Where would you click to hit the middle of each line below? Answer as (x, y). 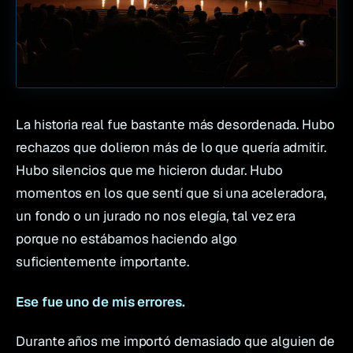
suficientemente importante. (102, 262)
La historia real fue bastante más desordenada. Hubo (175, 125)
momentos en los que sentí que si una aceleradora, (171, 193)
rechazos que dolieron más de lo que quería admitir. (171, 148)
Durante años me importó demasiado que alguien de (176, 341)
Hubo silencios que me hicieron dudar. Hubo (149, 171)
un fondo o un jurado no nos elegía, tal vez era (156, 216)
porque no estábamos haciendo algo (127, 239)
